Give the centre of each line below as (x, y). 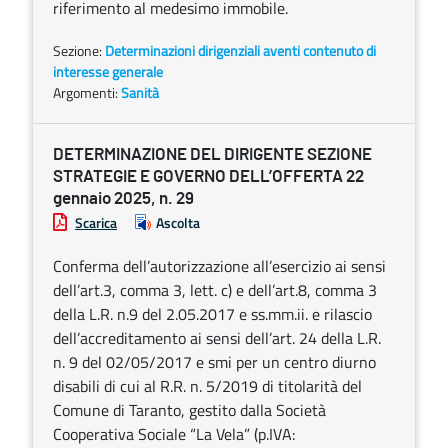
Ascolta (178, 222)
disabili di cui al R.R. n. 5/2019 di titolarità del (207, 386)
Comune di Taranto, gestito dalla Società (189, 410)
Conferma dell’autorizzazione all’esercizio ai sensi (219, 266)
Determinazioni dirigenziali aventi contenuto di (240, 50)
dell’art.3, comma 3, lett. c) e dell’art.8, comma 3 (215, 290)
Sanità (140, 92)
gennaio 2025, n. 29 (123, 198)
